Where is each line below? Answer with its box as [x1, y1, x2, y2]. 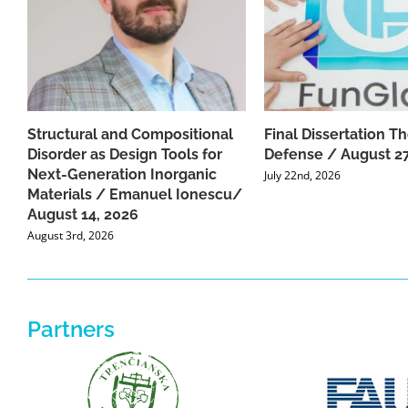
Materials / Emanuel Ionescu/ [27, 186, 242, 204]
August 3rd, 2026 [27, 228, 114, 244]
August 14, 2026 [27, 206, 138, 224]
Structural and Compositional [27, 126, 233, 144]
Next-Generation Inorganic [27, 166, 217, 184]
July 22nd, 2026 [264, 168, 341, 184]
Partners [26, 316, 115, 342]
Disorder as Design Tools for [27, 146, 222, 164]
